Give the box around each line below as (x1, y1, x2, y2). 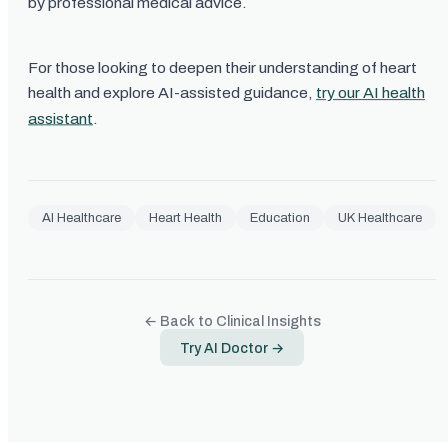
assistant (28, 110, 93, 127)
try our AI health (316, 85, 425, 101)
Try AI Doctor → (180, 341, 284, 356)
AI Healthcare (42, 211, 121, 225)
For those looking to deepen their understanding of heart (28, 60, 417, 76)
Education (250, 211, 310, 225)
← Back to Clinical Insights (143, 314, 321, 329)
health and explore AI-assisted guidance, (28, 85, 316, 101)
